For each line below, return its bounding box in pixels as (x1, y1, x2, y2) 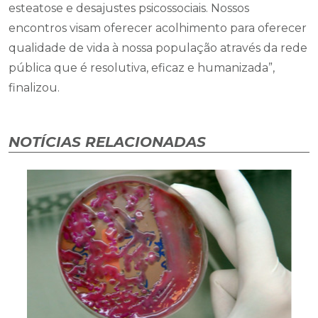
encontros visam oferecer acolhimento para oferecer (9, 21, 307, 35)
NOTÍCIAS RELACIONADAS (9, 133, 206, 150)
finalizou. (9, 81, 60, 94)
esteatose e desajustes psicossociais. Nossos (9, 1, 249, 15)
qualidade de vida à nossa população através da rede (9, 41, 307, 55)
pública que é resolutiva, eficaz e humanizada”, (9, 61, 275, 75)
